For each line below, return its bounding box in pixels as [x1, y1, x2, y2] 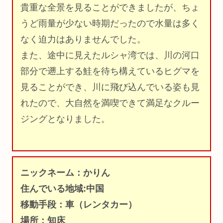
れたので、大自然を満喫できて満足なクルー [20, 98, 200, 108]
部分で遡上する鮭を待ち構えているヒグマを [20, 66, 200, 76]
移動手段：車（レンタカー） [20, 200, 137, 210]
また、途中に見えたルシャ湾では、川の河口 [20, 50, 200, 60]
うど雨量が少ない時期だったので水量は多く [20, 18, 200, 28]
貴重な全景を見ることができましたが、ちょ [20, 2, 200, 12]
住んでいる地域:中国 [20, 184, 104, 194]
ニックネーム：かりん [20, 168, 110, 178]
